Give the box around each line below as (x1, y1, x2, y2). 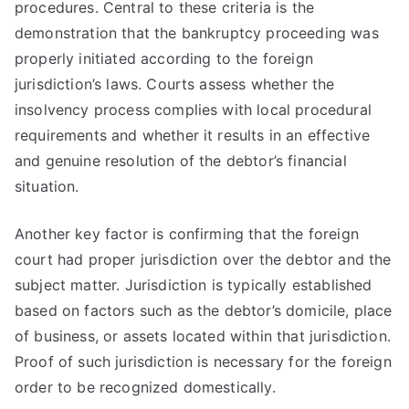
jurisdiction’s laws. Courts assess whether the (15, 75, 335, 93)
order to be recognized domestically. (15, 378, 276, 396)
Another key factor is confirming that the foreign (15, 225, 359, 243)
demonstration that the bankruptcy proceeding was (15, 24, 379, 42)
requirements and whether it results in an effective (15, 126, 371, 144)
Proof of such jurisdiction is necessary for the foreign (15, 352, 392, 371)
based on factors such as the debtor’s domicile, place (15, 301, 393, 320)
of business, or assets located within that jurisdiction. (15, 327, 391, 345)
